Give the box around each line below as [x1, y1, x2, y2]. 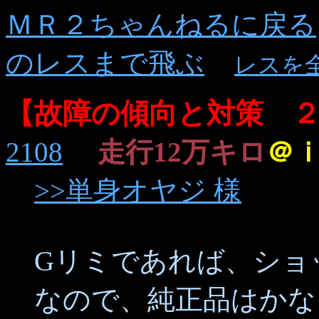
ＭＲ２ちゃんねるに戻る [6, 9, 316, 40]
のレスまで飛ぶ [6, 48, 204, 78]
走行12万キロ [98, 137, 266, 167]
